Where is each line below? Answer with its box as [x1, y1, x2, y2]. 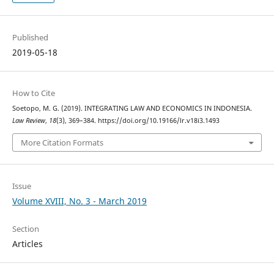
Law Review [12, 116, 45, 125]
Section [12, 223, 39, 234]
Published [12, 31, 48, 43]
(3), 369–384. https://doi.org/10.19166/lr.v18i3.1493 [56, 116, 220, 125]
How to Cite [12, 87, 55, 99]
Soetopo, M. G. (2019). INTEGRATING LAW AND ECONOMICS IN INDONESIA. [12, 104, 252, 113]
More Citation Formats [20, 136, 103, 148]
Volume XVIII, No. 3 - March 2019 [12, 194, 147, 207]
